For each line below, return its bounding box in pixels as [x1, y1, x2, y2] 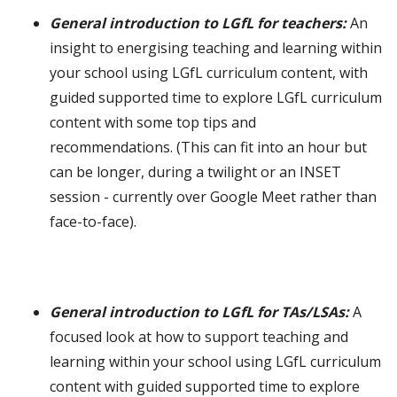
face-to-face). [50, 211, 137, 231]
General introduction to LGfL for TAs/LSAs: [50, 301, 350, 322]
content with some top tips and [50, 112, 257, 132]
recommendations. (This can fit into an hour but [50, 136, 368, 157]
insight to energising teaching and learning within [50, 37, 383, 58]
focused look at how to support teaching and [50, 326, 349, 346]
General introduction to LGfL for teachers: [50, 12, 347, 33]
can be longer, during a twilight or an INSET [50, 161, 342, 182]
